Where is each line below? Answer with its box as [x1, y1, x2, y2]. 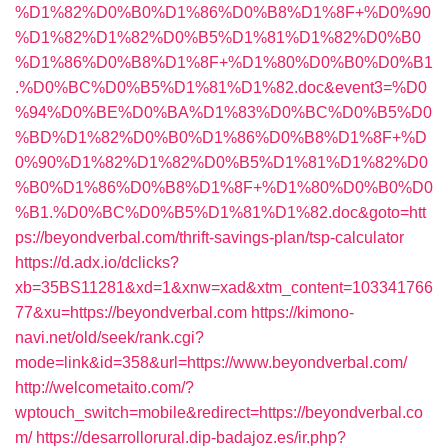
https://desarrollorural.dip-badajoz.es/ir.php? [36, 429, 346, 446]
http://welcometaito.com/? [15, 379, 194, 396]
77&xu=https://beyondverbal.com [15, 304, 247, 321]
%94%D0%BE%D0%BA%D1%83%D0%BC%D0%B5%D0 [15, 104, 432, 121]
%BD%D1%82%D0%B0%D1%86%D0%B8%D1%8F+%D [15, 129, 427, 146]
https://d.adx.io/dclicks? [15, 254, 179, 271]
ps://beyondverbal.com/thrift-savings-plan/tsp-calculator [15, 229, 404, 246]
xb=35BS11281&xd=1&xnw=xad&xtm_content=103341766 [15, 279, 433, 296]
